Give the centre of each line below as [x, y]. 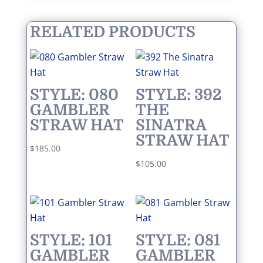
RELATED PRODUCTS [112, 32]
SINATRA [171, 125]
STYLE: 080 [74, 95]
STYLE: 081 [178, 240]
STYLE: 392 [178, 95]
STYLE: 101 [71, 240]
